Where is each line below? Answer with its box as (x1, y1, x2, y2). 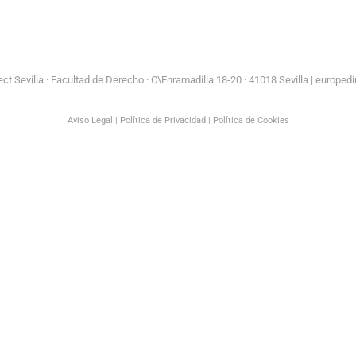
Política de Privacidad (119, 114, 206, 126)
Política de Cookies (212, 114, 289, 126)
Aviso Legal (67, 114, 113, 126)
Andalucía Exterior (222, 6, 312, 19)
